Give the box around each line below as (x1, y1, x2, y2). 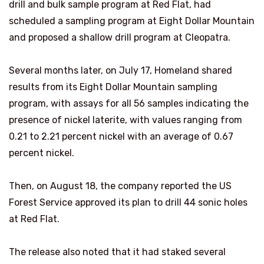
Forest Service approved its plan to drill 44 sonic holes (9, 196, 247, 208)
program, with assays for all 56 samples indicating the (9, 97, 249, 109)
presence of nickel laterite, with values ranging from (9, 114, 242, 126)
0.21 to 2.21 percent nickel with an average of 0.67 (9, 130, 233, 142)
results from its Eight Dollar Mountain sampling (9, 81, 217, 93)
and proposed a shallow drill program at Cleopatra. (9, 31, 230, 43)
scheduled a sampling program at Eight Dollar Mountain (9, 15, 255, 27)
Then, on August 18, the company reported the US (9, 180, 232, 192)
